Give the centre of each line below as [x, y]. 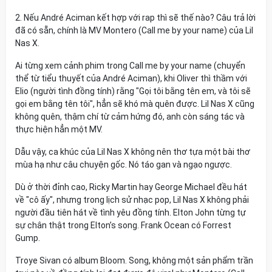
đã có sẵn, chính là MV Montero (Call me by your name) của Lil [134, 30]
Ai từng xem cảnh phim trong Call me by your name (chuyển [130, 66]
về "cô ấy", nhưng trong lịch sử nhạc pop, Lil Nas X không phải [132, 200]
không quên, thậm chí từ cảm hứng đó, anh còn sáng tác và [130, 117]
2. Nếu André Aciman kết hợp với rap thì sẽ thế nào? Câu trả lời [135, 18]
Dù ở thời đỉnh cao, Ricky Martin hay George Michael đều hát [131, 187]
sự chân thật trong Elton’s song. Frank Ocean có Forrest [123, 225]
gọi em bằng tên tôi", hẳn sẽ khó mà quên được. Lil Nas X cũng [135, 104]
